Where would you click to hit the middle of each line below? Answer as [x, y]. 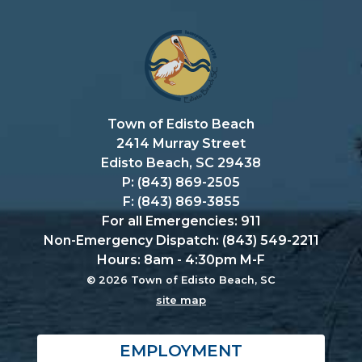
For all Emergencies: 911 [181, 221]
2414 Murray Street [181, 144]
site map [181, 300]
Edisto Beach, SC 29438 [181, 163]
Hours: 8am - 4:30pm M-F [181, 260]
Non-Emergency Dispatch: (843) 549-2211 [181, 241]
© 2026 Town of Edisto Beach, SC [181, 280]
